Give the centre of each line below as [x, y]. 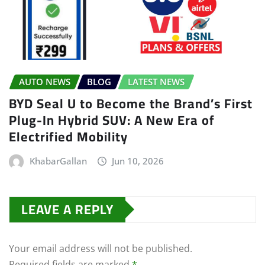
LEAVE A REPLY [67, 209]
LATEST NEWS [156, 82]
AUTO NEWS [45, 82]
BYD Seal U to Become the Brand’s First [131, 103]
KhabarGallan [58, 161]
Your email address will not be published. [101, 248]
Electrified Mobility [68, 136]
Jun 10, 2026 [138, 161]
